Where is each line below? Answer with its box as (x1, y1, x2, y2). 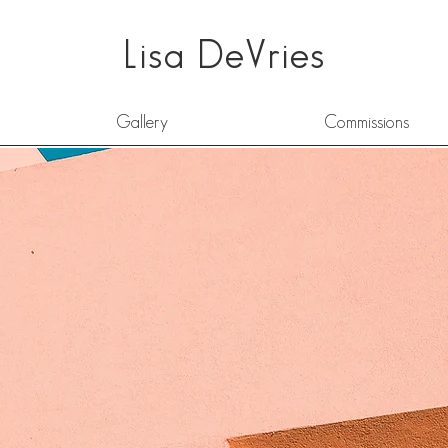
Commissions (324, 114, 409, 131)
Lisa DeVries (123, 38, 325, 75)
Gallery (116, 114, 168, 131)
